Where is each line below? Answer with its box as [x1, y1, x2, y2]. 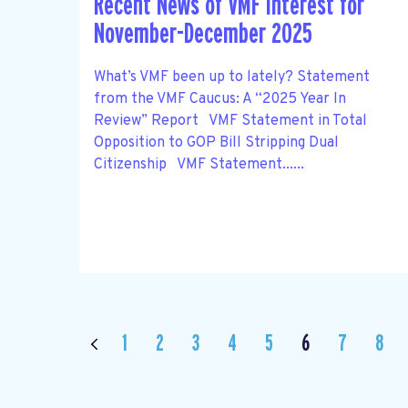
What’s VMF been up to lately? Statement [94, 67, 370, 87]
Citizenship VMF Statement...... [94, 155, 304, 174]
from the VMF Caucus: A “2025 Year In [94, 89, 346, 108]
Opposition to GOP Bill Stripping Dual [94, 133, 339, 152]
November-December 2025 [94, 20, 312, 49]
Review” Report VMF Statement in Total [94, 111, 367, 130]
